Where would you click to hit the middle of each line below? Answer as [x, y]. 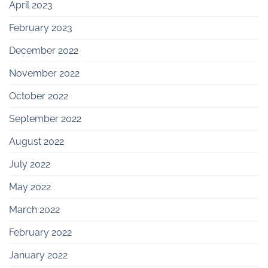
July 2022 [30, 164]
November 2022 [44, 73]
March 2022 [34, 209]
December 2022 [44, 50]
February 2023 [41, 28]
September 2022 [45, 118]
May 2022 [30, 187]
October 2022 [39, 96]
